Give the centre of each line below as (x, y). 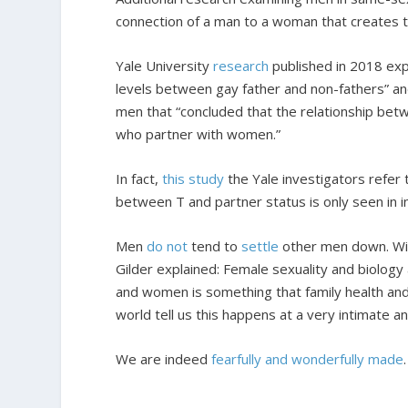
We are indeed (164, 359)
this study (194, 179)
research (241, 66)
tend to (215, 246)
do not (168, 246)
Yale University (165, 66)
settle (260, 246)
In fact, (139, 179)
